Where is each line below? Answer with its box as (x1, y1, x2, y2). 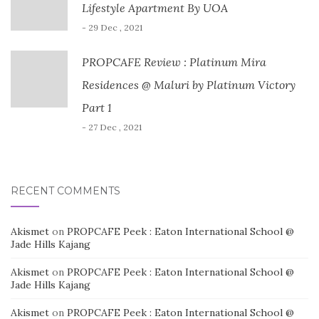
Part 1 (82, 100, 112, 115)
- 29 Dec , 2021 (82, 22, 142, 33)
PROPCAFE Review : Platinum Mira (82, 55, 266, 70)
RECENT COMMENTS (11, 184, 120, 198)
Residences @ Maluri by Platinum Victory (82, 78, 296, 93)
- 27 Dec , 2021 (82, 122, 142, 133)
